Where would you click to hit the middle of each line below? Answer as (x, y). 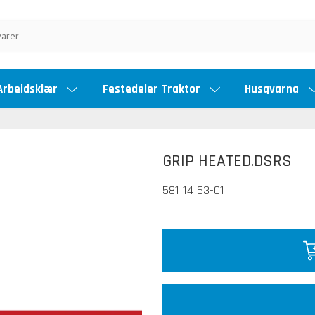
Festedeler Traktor (153, 89)
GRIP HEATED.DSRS (227, 161)
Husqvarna (274, 89)
